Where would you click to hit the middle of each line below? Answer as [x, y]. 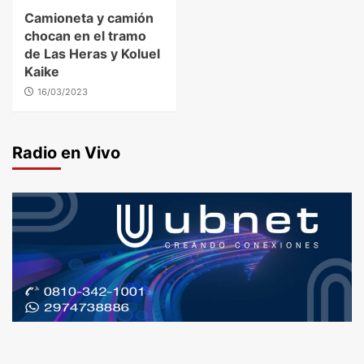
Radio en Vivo [66, 152]
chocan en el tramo [85, 35]
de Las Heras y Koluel [92, 53]
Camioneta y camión [89, 17]
